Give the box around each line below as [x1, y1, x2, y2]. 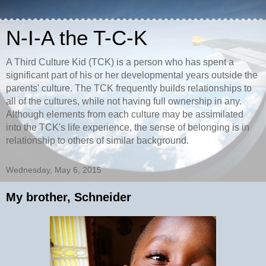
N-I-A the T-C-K [6, 27, 147, 49]
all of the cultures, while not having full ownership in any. [6, 96, 242, 106]
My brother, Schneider [6, 191, 131, 204]
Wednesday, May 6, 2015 [6, 165, 102, 175]
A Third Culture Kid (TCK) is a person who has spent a [6, 57, 234, 67]
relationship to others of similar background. [6, 135, 189, 145]
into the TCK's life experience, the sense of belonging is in [6, 122, 249, 132]
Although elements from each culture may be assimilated [6, 109, 243, 119]
